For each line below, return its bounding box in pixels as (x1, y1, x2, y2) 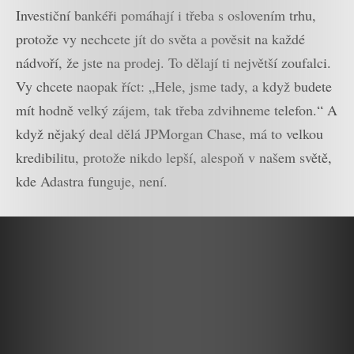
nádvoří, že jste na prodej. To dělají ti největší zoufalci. (16, 53, 331, 73)
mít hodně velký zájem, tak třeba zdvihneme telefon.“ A (16, 100, 337, 120)
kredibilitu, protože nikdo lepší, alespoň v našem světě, (16, 148, 332, 168)
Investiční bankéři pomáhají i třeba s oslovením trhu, (16, 6, 316, 25)
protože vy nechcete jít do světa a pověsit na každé (16, 29, 305, 49)
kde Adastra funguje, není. (16, 171, 168, 191)
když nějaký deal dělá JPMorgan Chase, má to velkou (16, 124, 323, 144)
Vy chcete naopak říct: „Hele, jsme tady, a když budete (16, 77, 332, 96)
